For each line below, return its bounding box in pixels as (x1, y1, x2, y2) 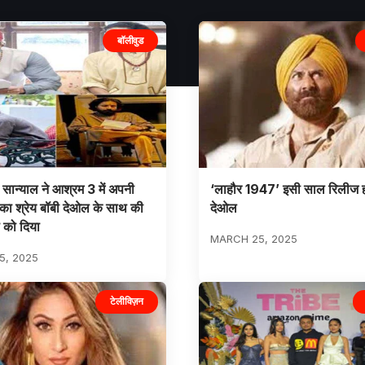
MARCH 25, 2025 (209, 232, 297, 246)
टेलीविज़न (110, 295, 143, 308)
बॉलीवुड (117, 33, 143, 46)
